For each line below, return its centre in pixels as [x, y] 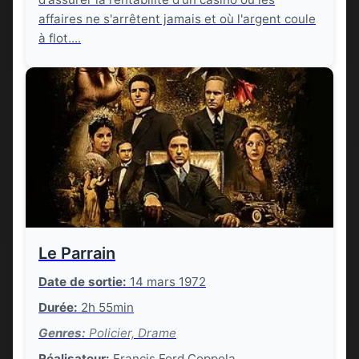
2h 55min [106, 307]
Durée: [58, 307]
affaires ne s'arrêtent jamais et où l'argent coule [177, 19]
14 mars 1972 [166, 282]
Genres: [62, 333]
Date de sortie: [83, 282]
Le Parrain [77, 253]
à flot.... [60, 38]
